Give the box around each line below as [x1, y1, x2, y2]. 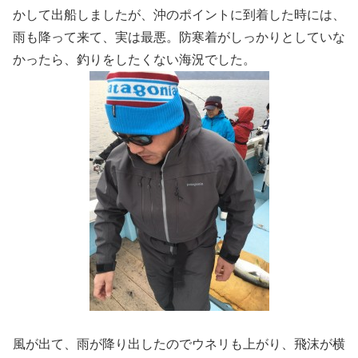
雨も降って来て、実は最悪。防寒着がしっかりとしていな [13, 30, 345, 44]
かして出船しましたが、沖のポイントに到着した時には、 [13, 7, 345, 22]
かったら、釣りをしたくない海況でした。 [13, 52, 256, 66]
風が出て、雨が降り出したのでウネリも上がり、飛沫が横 [13, 336, 345, 351]
